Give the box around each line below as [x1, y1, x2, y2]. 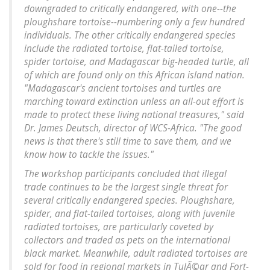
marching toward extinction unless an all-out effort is [24, 95, 244, 108]
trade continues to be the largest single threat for [24, 181, 228, 194]
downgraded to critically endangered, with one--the [24, 2, 236, 16]
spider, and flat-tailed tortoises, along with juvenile [24, 207, 235, 221]
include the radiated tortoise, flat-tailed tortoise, [24, 42, 224, 55]
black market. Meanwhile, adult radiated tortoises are [24, 247, 248, 260]
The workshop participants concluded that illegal [24, 168, 227, 181]
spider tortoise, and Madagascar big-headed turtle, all [24, 55, 249, 69]
